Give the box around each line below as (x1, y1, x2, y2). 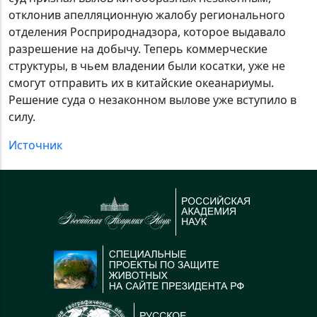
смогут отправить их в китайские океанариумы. (8, 75, 274, 91)
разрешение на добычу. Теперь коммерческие (8, 41, 267, 57)
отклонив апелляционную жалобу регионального (8, 7, 285, 23)
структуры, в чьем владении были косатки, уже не (8, 58, 285, 74)
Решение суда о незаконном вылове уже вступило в (8, 92, 296, 108)
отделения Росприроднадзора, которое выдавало (8, 24, 286, 40)
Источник (8, 137, 62, 154)
